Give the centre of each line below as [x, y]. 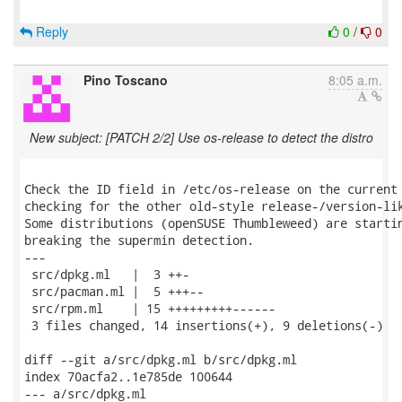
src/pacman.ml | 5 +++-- [114, 291]
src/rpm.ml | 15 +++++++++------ [150, 308]
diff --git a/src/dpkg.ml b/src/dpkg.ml [161, 359]
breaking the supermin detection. [139, 240]
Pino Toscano [126, 80]
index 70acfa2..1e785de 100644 [128, 376]
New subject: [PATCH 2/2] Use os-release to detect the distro [201, 137]
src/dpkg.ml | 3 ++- [107, 274]
